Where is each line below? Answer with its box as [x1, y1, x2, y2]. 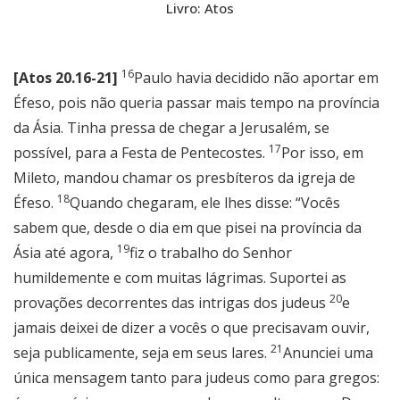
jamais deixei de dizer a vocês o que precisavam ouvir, [13, 318, 370, 338]
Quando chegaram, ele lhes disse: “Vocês [70, 193, 340, 213]
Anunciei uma [283, 343, 373, 363]
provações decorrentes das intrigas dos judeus [13, 293, 329, 313]
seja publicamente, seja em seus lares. [13, 343, 271, 363]
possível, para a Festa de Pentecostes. [13, 143, 269, 163]
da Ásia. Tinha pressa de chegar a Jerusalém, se [13, 118, 329, 138]
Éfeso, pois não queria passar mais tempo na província [13, 93, 379, 113]
